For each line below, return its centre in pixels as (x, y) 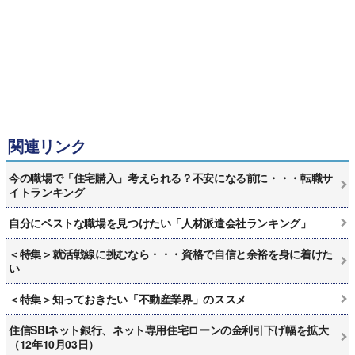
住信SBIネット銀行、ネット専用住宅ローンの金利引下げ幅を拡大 (169, 329)
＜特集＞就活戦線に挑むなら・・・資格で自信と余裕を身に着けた (171, 253)
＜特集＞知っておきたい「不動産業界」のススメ (128, 298)
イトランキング (47, 191)
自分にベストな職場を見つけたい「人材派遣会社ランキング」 (160, 222)
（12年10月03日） (54, 344)
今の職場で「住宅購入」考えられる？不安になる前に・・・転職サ (171, 177)
